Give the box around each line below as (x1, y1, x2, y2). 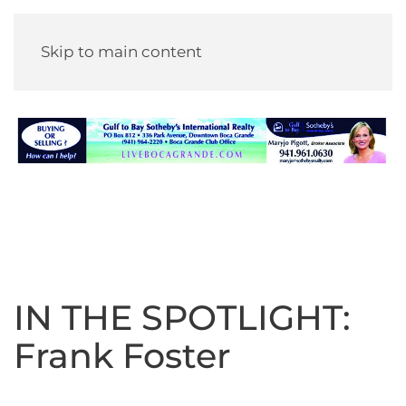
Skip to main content (41, 43, 202, 61)
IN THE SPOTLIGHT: (14, 296, 351, 339)
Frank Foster (14, 334, 231, 377)
